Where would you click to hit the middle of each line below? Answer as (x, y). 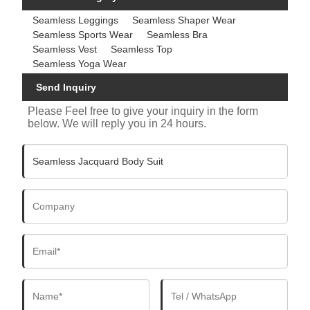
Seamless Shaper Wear (184, 20)
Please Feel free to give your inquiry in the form (143, 111)
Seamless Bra (177, 34)
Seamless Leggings (76, 20)
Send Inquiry (66, 88)
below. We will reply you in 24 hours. (117, 124)
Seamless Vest (65, 49)
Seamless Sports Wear (83, 34)
